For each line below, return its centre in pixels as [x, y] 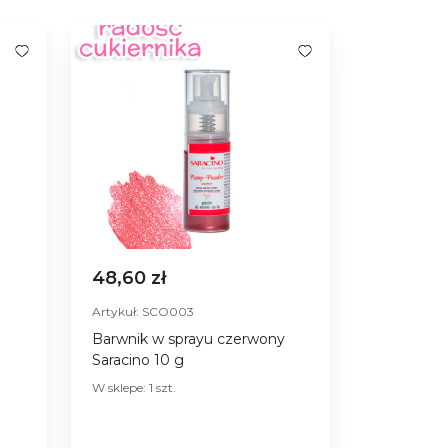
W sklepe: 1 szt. [134, 387]
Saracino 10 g [138, 359]
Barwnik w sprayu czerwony [188, 338]
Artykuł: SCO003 [143, 311]
